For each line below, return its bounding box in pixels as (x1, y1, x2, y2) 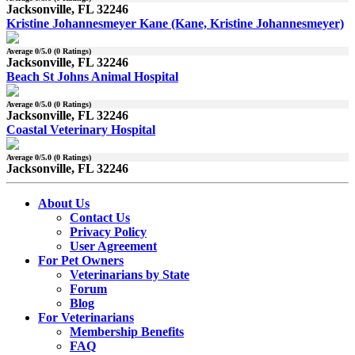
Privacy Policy (70, 225, 147, 239)
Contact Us (70, 211, 130, 225)
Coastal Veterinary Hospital (6, 123, 155, 137)
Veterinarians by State (70, 268, 189, 282)
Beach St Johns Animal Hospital (6, 70, 178, 84)
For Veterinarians (38, 311, 134, 325)
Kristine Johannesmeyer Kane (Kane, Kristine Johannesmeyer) (6, 17, 344, 31)
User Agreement (70, 239, 157, 254)
